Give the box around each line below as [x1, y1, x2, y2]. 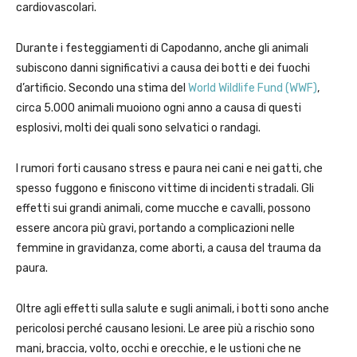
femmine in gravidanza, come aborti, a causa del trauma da [16, 241, 321, 256]
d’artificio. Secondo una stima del [16, 81, 188, 96]
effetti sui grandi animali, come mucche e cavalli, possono [16, 202, 311, 216]
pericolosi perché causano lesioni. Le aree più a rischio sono [16, 322, 315, 336]
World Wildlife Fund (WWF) [188, 81, 317, 96]
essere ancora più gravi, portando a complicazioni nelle [16, 222, 295, 236]
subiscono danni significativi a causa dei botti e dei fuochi [16, 61, 310, 76]
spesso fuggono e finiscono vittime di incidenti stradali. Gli [16, 182, 314, 196]
